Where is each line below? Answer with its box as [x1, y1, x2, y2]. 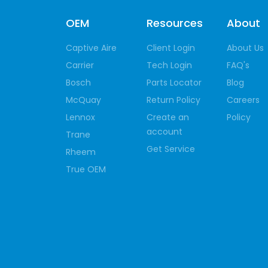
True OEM [66, 163, 106, 176]
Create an [146, 111, 189, 124]
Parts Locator [146, 77, 202, 89]
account [146, 126, 182, 138]
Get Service [146, 143, 195, 156]
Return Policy [146, 94, 200, 106]
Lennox [66, 111, 95, 124]
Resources [146, 16, 203, 31]
